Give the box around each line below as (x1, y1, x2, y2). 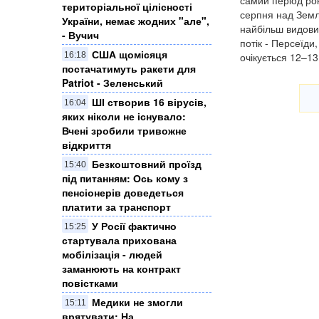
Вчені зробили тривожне (62, 123, 187, 138)
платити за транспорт (62, 199, 171, 214)
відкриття (62, 137, 111, 152)
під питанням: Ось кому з (62, 171, 188, 186)
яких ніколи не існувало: (62, 109, 186, 124)
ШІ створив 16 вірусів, (92, 95, 206, 110)
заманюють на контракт (62, 261, 181, 276)
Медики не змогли (92, 295, 183, 310)
